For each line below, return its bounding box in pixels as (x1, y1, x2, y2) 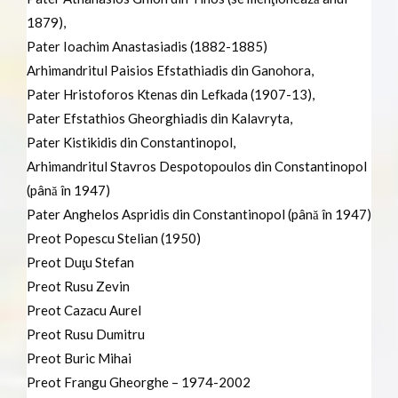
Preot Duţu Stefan (27, 253, 134, 270)
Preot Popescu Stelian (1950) (27, 229, 201, 246)
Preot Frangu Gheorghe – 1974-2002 (27, 373, 251, 390)
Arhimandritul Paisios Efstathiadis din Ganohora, (27, 61, 314, 78)
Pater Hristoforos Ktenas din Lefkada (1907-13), (27, 85, 314, 102)
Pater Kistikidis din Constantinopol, (27, 133, 235, 150)
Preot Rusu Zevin (27, 277, 130, 294)
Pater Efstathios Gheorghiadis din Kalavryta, (27, 109, 292, 126)
